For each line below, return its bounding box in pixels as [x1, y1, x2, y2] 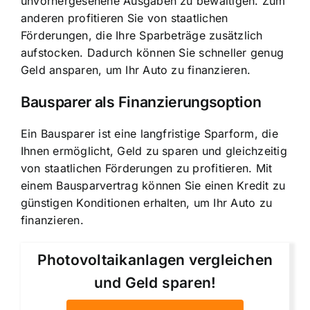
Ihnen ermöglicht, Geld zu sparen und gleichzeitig [21, 144, 287, 158]
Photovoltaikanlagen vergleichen [37, 251, 273, 269]
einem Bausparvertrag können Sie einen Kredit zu [21, 179, 286, 193]
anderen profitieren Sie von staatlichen [21, 10, 228, 25]
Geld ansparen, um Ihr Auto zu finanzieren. [21, 62, 251, 77]
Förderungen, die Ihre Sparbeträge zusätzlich [21, 28, 263, 42]
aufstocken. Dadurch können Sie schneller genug [21, 45, 284, 60]
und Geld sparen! [93, 274, 217, 292]
